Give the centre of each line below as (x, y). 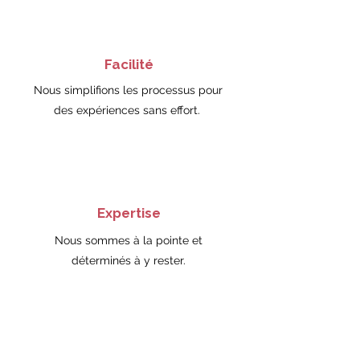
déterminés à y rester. (128, 260)
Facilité (129, 64)
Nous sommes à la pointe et (128, 240)
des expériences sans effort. (128, 110)
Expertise (129, 213)
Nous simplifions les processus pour (128, 90)
